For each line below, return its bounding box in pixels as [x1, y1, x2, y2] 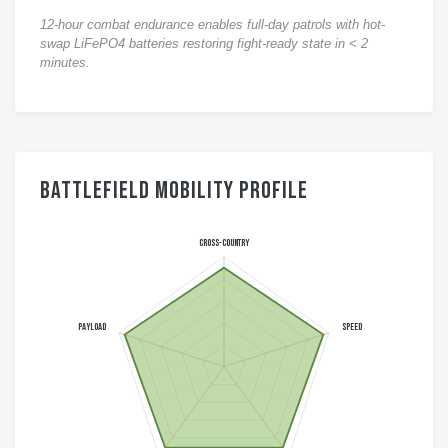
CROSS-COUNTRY [198, 236, 251, 249]
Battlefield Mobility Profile [40, 175, 308, 205]
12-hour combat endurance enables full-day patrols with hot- [40, 16, 385, 32]
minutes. [40, 54, 90, 70]
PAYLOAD [78, 321, 107, 334]
